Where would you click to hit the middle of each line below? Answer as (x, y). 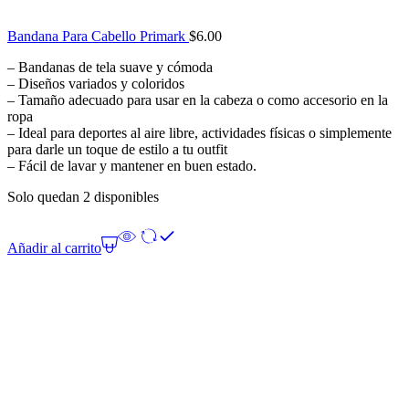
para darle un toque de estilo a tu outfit (117, 150)
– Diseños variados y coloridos (96, 84)
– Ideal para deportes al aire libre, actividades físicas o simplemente (199, 133)
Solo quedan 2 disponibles (83, 197)
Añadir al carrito (54, 248)
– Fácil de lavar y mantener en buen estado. (132, 166)
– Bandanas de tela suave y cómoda (110, 68)
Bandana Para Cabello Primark (98, 37)
